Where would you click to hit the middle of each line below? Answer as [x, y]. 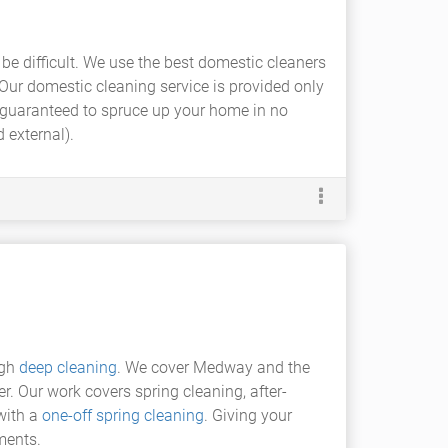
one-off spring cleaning [123, 415]
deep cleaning [68, 367]
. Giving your [248, 415]
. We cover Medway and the [213, 367]
